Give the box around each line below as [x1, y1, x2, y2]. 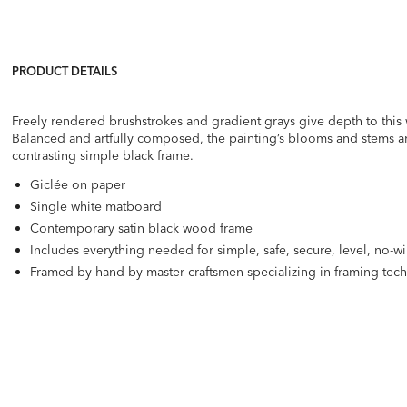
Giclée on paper [30, 175, 126, 193]
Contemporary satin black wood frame [30, 219, 253, 236]
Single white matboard [30, 197, 163, 214]
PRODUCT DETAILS [12, 63, 118, 78]
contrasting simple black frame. [12, 146, 194, 164]
